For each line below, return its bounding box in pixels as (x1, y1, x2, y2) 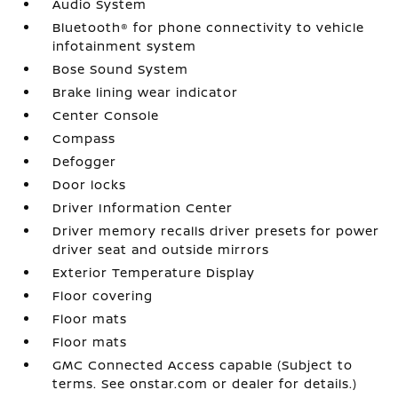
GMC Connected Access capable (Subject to (52, 355, 354, 373)
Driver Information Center (52, 198, 234, 216)
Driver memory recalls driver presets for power (52, 221, 380, 239)
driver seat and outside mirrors (52, 240, 270, 258)
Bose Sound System (52, 60, 189, 77)
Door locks (52, 175, 127, 193)
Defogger (52, 152, 117, 170)
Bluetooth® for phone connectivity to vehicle (52, 18, 365, 36)
